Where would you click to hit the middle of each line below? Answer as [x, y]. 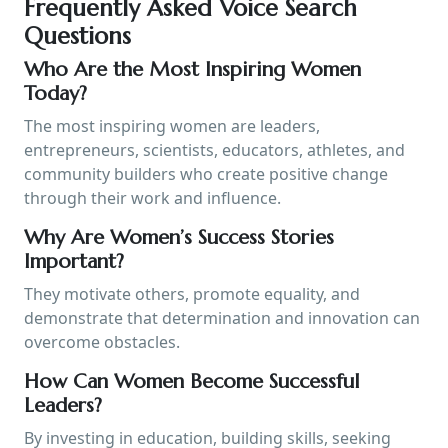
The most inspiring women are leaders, [172, 125]
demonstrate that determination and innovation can [222, 317]
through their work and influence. [152, 197]
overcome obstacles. [102, 341]
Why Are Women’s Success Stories [179, 237]
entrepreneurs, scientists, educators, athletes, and [214, 149]
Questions [77, 35]
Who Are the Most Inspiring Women [192, 69]
